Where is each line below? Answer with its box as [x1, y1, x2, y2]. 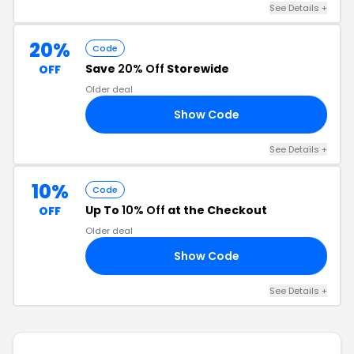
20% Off [118, 61, 164, 77]
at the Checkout [165, 202, 267, 218]
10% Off [122, 202, 165, 218]
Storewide [164, 61, 229, 77]
